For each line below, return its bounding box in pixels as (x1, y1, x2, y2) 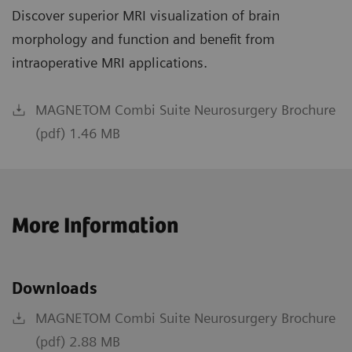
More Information (12, 214, 178, 240)
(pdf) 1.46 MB (35, 125, 120, 142)
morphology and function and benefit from (12, 31, 275, 48)
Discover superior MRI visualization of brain (12, 7, 280, 24)
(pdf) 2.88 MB (35, 333, 120, 350)
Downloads (12, 279, 97, 299)
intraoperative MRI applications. (12, 54, 207, 71)
